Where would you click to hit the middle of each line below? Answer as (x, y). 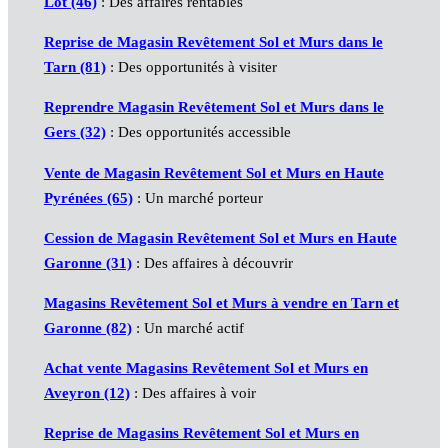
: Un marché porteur (197, 197)
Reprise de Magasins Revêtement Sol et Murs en (201, 432)
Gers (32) (74, 132)
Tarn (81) (74, 67)
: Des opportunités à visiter (191, 67)
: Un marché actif (187, 327)
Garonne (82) (87, 327)
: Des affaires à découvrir (212, 262)
